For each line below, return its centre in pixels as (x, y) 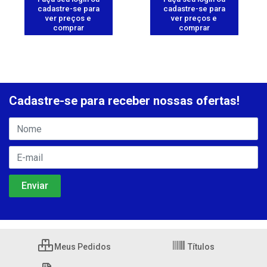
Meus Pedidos (81, 247)
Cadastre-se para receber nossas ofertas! (124, 101)
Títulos (200, 247)
